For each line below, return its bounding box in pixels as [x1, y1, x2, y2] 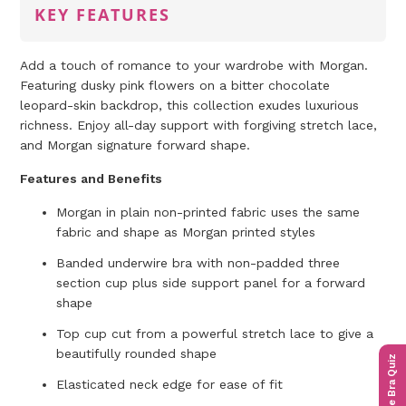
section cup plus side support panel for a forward [56, 275, 366, 291]
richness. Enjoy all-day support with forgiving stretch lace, [20, 118, 378, 133]
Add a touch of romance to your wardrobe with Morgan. [20, 58, 369, 73]
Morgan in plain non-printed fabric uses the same [56, 205, 361, 220]
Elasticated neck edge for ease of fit [56, 377, 284, 392]
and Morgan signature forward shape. [20, 138, 251, 153]
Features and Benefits [20, 171, 163, 187]
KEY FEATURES [34, 4, 171, 26]
